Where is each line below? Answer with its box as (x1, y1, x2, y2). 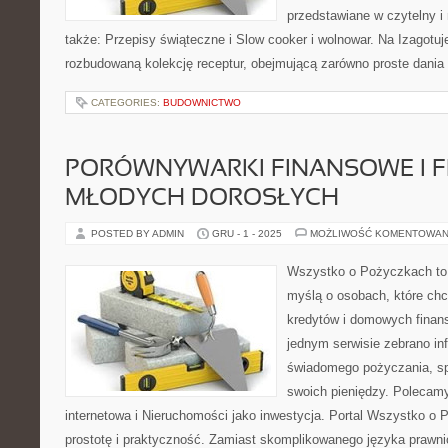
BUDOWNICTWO (163, 97, 241, 108)
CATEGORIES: (91, 97, 163, 108)
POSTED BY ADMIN (91, 228, 187, 239)
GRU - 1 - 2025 (212, 228, 282, 239)
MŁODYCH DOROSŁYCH (65, 188, 339, 210)
